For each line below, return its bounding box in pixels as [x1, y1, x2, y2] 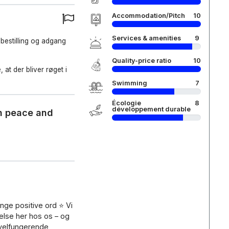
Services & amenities [111, 34, 181, 42]
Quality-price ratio [111, 57, 171, 64]
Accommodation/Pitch [111, 12, 185, 19]
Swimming [111, 79, 147, 87]
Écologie [111, 99, 141, 107]
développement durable [111, 105, 191, 113]
